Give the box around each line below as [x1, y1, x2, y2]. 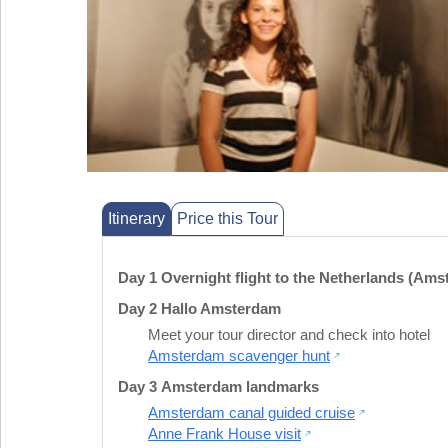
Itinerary [108, 209, 165, 227]
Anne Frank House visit [148, 424, 301, 442]
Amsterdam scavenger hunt [148, 346, 330, 364]
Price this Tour [177, 209, 278, 227]
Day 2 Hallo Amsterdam [118, 299, 281, 317]
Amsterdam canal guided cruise [148, 403, 355, 421]
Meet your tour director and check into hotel [148, 325, 430, 343]
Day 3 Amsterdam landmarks [118, 377, 319, 395]
